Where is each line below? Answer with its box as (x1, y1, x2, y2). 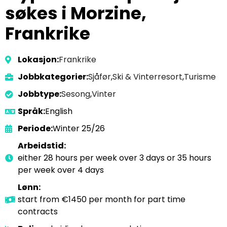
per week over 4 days (18, 164, 104, 176)
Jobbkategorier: (18, 71, 88, 83)
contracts (18, 206, 58, 217)
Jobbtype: (18, 88, 61, 100)
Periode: (18, 123, 53, 134)
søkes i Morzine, (5, 1, 146, 25)
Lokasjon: (18, 54, 59, 65)
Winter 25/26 (53, 123, 105, 134)
